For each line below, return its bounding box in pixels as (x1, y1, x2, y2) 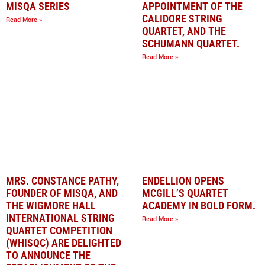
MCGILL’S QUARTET (142, 187, 228, 199)
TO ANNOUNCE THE (6, 249, 91, 261)
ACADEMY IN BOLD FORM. (142, 199, 256, 212)
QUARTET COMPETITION (6, 224, 112, 237)
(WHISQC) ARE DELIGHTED (6, 237, 121, 249)
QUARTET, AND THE (142, 25, 226, 37)
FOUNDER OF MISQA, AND (6, 187, 118, 199)
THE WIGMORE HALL (6, 199, 96, 212)
